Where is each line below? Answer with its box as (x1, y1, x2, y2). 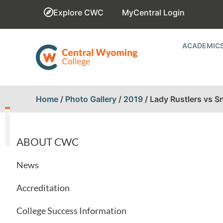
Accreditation (16, 182, 70, 193)
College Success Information (16, 205, 126, 216)
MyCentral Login (122, 7, 185, 17)
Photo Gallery (65, 94, 116, 104)
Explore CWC (53, 7, 104, 17)
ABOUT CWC (16, 135, 79, 148)
